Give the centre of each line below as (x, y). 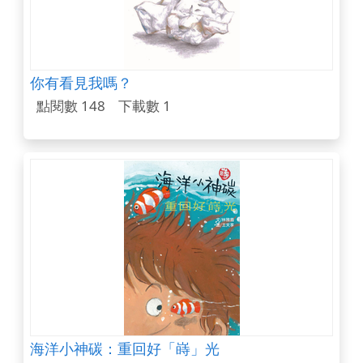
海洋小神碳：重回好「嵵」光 (124, 348)
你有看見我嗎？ (81, 83)
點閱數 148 (70, 106)
